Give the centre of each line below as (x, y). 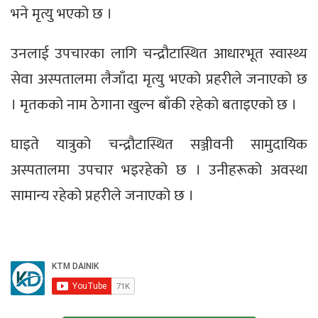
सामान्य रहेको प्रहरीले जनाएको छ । (102, 195)
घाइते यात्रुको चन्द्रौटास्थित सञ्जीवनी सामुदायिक (159, 144)
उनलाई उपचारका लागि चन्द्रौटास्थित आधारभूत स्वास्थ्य (159, 53)
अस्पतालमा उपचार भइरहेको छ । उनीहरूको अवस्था (159, 170)
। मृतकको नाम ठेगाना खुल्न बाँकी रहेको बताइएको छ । (154, 104)
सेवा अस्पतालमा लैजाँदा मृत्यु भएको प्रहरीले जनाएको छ (159, 79)
